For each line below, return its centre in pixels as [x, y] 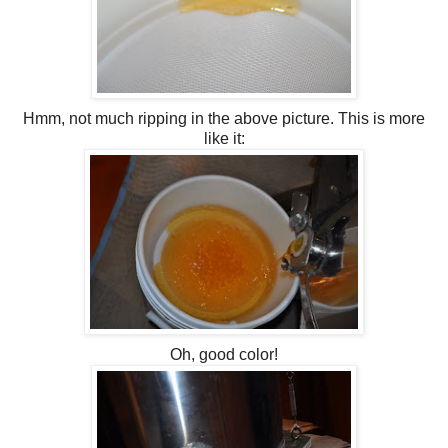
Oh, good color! [224, 354]
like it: [224, 138]
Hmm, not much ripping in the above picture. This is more [224, 118]
